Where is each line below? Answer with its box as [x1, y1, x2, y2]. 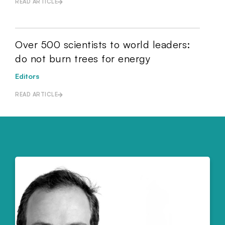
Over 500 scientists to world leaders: [15, 38, 190, 51]
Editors [15, 71, 39, 80]
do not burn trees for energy [15, 52, 150, 65]
